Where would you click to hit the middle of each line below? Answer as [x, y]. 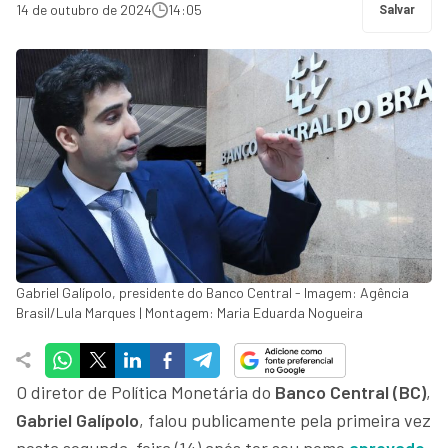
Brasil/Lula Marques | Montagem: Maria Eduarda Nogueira [189, 312]
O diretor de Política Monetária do [145, 391]
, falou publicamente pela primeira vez [285, 419]
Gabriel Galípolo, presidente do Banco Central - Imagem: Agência [212, 292]
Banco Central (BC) [350, 391]
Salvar [397, 10]
